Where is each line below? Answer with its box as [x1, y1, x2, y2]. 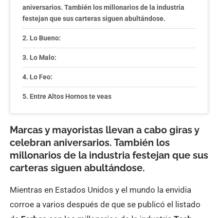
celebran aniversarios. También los [10, 137, 170, 148]
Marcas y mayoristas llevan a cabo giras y [10, 124, 199, 136]
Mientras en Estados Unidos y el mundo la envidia [10, 185, 191, 195]
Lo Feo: [29, 73, 53, 81]
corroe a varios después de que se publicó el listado [10, 200, 200, 209]
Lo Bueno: [29, 34, 61, 42]
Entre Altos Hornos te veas [29, 92, 111, 100]
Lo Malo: [29, 54, 56, 61]
